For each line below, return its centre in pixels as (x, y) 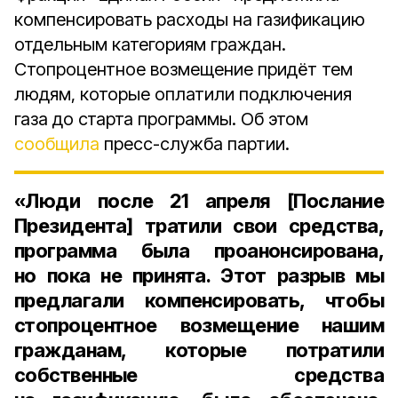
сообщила (57, 144)
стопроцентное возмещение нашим (199, 325)
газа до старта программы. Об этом (161, 119)
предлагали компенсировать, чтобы (199, 300)
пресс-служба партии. (195, 144)
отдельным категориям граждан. (150, 44)
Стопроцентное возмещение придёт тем (183, 69)
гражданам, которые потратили (199, 350)
